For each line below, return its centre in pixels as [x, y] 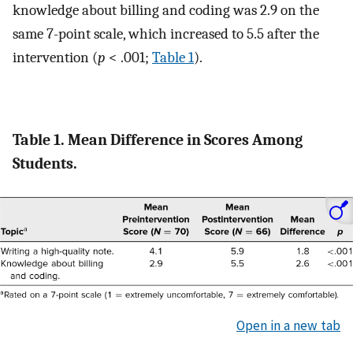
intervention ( [55, 57]
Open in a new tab [288, 325]
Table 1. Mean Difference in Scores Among [158, 140]
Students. [45, 164]
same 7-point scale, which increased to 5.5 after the [166, 33]
